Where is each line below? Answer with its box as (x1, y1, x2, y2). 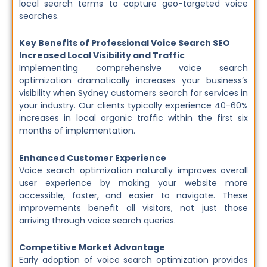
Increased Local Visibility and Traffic (19, 49, 185, 62)
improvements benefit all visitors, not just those (19, 201, 248, 214)
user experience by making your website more (19, 176, 248, 189)
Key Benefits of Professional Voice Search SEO (19, 37, 230, 49)
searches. (19, 10, 59, 22)
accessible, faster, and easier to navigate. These (19, 189, 248, 201)
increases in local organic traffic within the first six (19, 112, 248, 125)
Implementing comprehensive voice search (19, 62, 248, 74)
